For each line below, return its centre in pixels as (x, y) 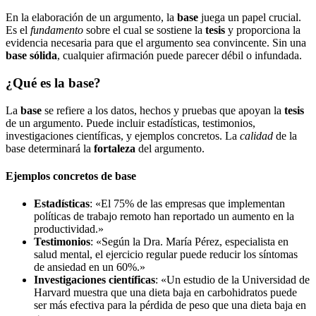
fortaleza (115, 148)
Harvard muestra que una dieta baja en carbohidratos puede (165, 293)
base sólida (31, 56)
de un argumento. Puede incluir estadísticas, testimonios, (130, 123)
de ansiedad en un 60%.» (90, 267)
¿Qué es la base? (53, 83)
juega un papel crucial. (250, 18)
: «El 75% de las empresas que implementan (187, 204)
